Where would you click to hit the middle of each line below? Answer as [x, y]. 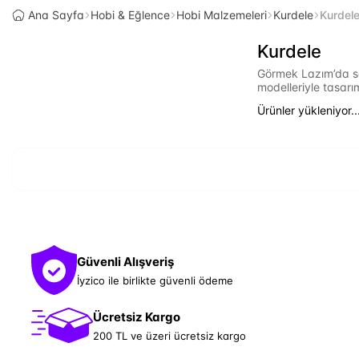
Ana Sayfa [56, 15]
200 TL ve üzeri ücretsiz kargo [169, 335]
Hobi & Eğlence [130, 15]
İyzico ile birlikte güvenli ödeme [155, 280]
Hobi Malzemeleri [222, 15]
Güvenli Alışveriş [125, 261]
